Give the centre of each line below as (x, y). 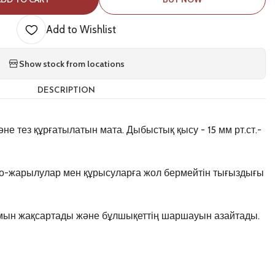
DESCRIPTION (66, 91)
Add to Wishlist (81, 29)
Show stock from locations (72, 64)
